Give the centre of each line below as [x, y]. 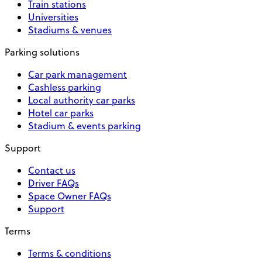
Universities [53, 17]
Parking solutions [42, 52]
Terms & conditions [70, 253]
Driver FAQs [54, 183]
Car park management [77, 74]
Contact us [52, 170]
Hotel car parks [61, 113]
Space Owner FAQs [70, 196]
